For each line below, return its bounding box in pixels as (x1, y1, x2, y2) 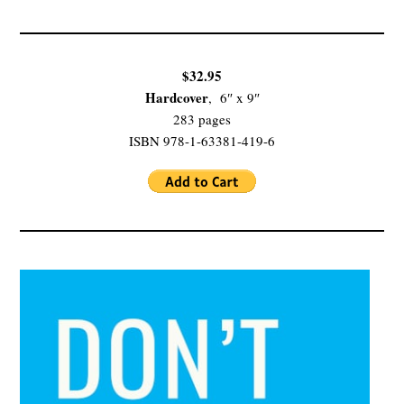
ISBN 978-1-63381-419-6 (129, 132, 275, 151)
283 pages (173, 110, 231, 129)
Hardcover (144, 87, 208, 108)
